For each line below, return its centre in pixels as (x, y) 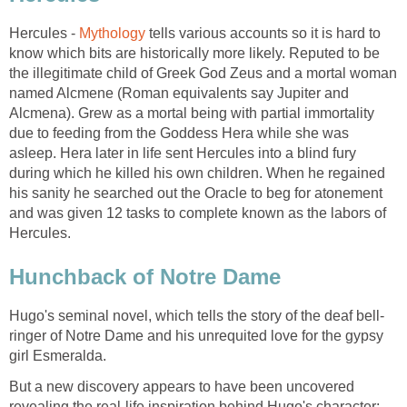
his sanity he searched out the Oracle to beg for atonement (196, 194)
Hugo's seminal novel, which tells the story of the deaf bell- (197, 315)
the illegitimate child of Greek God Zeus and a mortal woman (203, 74)
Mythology (112, 34)
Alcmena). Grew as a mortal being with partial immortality (192, 114)
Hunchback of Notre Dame (145, 276)
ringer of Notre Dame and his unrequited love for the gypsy (196, 335)
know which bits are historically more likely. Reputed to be (194, 54)
